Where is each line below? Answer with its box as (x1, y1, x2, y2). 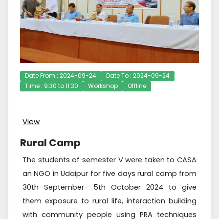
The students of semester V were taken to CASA (22, 154, 197, 165)
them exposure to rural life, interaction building (22, 196, 197, 206)
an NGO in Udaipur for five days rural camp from (22, 168, 197, 178)
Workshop (88, 81, 118, 90)
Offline (128, 81, 146, 90)
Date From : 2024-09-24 (25, 71, 96, 80)
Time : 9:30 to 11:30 (25, 81, 78, 90)
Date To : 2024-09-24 (106, 71, 170, 80)
